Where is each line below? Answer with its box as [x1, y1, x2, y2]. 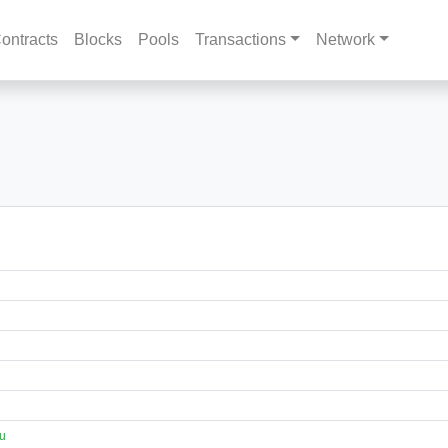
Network [315, 31, 375, 48]
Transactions [195, 31, 287, 48]
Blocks [74, 31, 123, 48]
